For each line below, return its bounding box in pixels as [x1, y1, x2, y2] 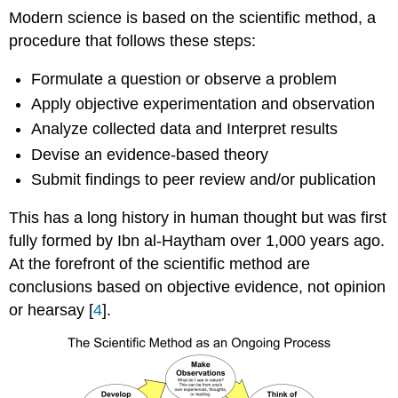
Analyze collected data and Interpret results [31, 120, 338, 139]
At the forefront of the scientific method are [9, 254, 311, 273]
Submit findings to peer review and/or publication [31, 171, 377, 189]
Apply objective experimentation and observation [31, 94, 376, 113]
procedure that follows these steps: [9, 31, 257, 50]
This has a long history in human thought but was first [9, 208, 387, 227]
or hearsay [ [9, 300, 94, 319]
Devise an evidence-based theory [31, 145, 269, 163]
